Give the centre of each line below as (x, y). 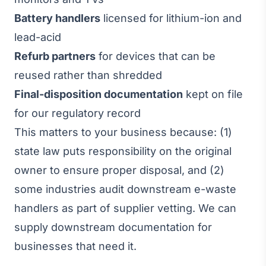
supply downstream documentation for (113, 227)
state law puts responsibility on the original (123, 151)
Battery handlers (57, 18)
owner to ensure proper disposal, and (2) (119, 170)
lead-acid (38, 37)
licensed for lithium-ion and (171, 18)
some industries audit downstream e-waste (125, 189)
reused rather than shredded (88, 75)
